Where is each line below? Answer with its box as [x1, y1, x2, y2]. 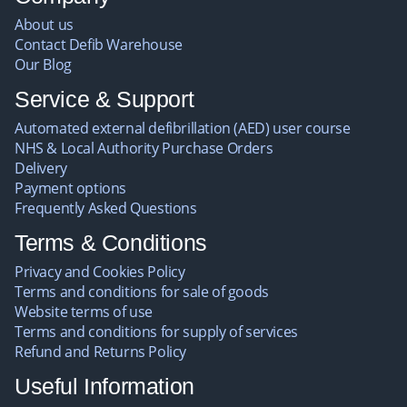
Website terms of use [15, 302, 153, 322]
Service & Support [15, 86, 194, 112]
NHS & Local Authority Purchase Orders [15, 138, 273, 158]
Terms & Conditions [15, 230, 207, 255]
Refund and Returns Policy [15, 342, 186, 362]
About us [15, 15, 74, 35]
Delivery [15, 158, 67, 178]
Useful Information [15, 373, 194, 399]
